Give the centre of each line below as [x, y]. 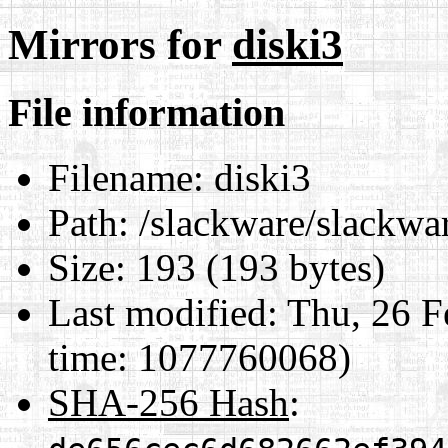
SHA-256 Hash [168, 402]
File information [146, 112]
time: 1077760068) [199, 357]
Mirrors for [120, 44]
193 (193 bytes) [255, 267]
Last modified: [163, 312]
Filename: [126, 177]
